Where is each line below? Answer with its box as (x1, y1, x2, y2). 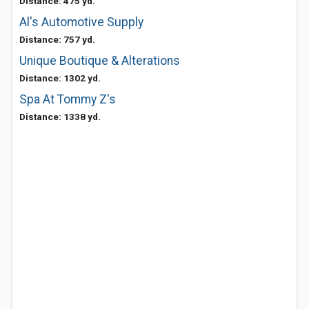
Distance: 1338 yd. (19, 111, 101, 122)
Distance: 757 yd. (19, 34, 95, 45)
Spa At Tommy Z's (19, 92, 116, 106)
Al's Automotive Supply (19, 15, 143, 29)
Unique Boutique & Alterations (19, 54, 180, 68)
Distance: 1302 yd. (19, 72, 101, 83)
